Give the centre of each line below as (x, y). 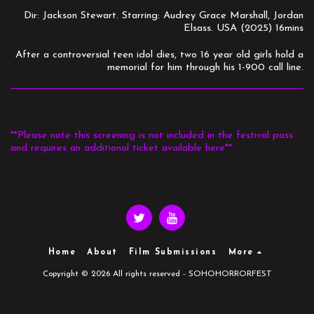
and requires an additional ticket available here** (121, 149)
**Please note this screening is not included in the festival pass (152, 136)
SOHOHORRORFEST (230, 274)
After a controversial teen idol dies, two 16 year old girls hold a (158, 55)
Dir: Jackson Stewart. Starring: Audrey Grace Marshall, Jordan (164, 16)
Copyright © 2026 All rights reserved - (115, 274)
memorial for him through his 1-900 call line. (205, 68)
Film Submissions (173, 252)
